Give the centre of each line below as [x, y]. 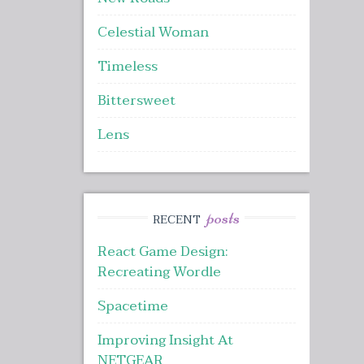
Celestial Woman [153, 32]
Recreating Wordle [159, 272]
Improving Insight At [165, 340]
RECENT [179, 219]
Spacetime [132, 306]
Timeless [127, 67]
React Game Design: [162, 252]
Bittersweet [136, 101]
